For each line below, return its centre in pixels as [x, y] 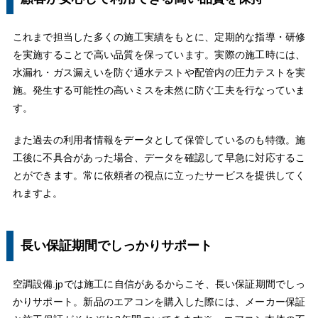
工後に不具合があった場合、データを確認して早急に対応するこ [159, 158]
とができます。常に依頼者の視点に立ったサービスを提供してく [159, 176]
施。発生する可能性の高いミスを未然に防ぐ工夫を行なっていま [159, 91]
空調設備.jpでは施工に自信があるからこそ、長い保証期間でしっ [159, 284]
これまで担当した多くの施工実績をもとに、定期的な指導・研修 [159, 37]
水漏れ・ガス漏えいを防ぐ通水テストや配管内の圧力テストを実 [159, 73]
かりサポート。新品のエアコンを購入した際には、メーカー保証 [159, 302]
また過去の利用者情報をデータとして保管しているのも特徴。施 [159, 140]
